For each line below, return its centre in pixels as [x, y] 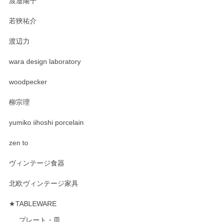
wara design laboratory [45, 61]
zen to [19, 143]
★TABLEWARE [33, 204]
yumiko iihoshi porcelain [46, 122]
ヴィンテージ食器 [37, 163]
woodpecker [28, 82]
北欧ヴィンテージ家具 [44, 183]
